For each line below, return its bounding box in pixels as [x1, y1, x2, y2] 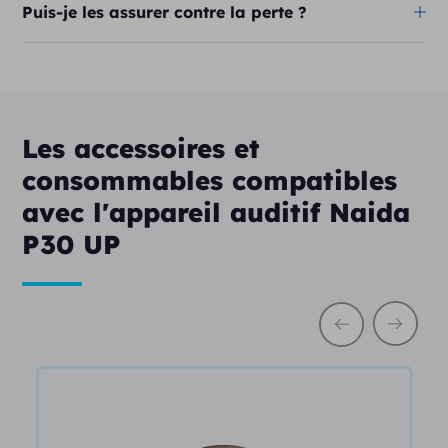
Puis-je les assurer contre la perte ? [22, 2, 308, 22]
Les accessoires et [22, 132, 261, 165]
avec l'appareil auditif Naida [22, 196, 411, 229]
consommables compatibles [22, 164, 398, 197]
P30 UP [22, 228, 122, 261]
